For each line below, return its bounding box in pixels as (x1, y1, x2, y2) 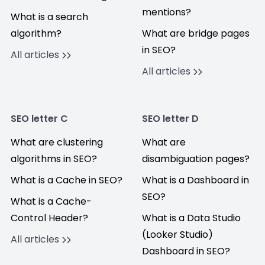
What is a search (11, 10, 88, 24)
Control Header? (11, 211, 88, 225)
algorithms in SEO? (11, 152, 97, 166)
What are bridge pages (142, 27, 250, 40)
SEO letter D (142, 112, 199, 125)
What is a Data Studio (142, 211, 241, 225)
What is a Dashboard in (142, 173, 249, 187)
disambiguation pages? (142, 152, 250, 166)
